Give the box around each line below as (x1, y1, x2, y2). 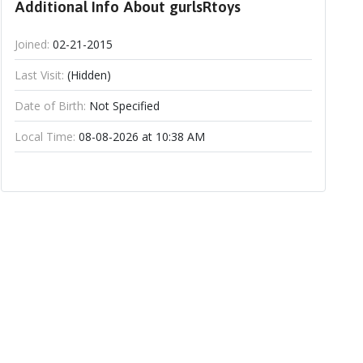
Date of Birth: (14, 98, 86, 113)
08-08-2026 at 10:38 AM (75, 129, 205, 144)
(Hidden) (63, 67, 111, 83)
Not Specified (85, 98, 160, 113)
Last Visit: (14, 67, 64, 83)
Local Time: (14, 129, 75, 144)
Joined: (14, 36, 49, 52)
